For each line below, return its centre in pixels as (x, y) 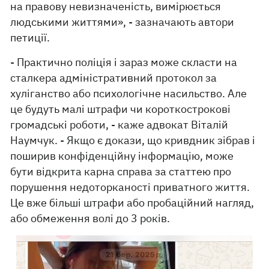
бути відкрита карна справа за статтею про (121, 171)
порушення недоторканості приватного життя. (130, 187)
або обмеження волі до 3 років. (90, 218)
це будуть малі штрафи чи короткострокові (121, 109)
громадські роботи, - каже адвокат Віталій (119, 124)
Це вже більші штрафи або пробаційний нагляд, (132, 202)
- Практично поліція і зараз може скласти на (124, 62)
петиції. (30, 37)
